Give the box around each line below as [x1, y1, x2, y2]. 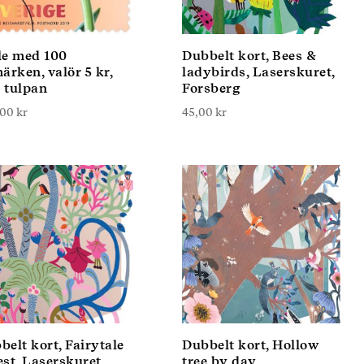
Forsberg [182, 80, 240, 96]
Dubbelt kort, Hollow [182, 337, 318, 353]
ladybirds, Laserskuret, [182, 64, 335, 80]
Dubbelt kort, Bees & [182, 48, 316, 63]
